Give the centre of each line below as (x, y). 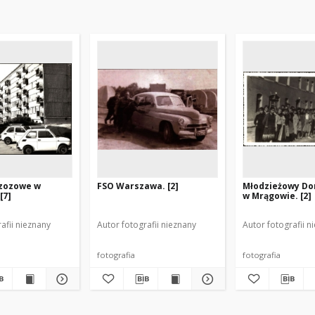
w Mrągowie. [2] (277, 196)
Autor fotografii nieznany (147, 225)
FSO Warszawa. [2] (138, 186)
